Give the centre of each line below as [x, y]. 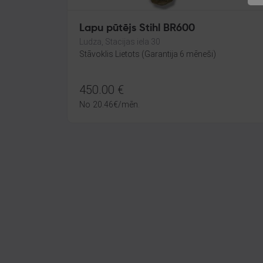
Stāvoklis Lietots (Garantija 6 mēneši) [148, 54]
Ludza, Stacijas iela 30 [120, 42]
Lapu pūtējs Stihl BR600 [137, 28]
